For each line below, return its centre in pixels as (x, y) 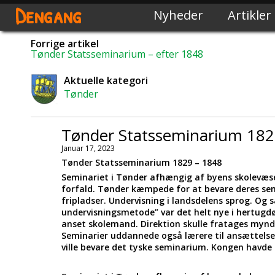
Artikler (250, 15)
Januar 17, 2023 (88, 148)
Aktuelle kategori (106, 80)
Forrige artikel (65, 44)
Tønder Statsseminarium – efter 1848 (117, 54)
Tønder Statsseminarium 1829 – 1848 (141, 162)
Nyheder (178, 15)
